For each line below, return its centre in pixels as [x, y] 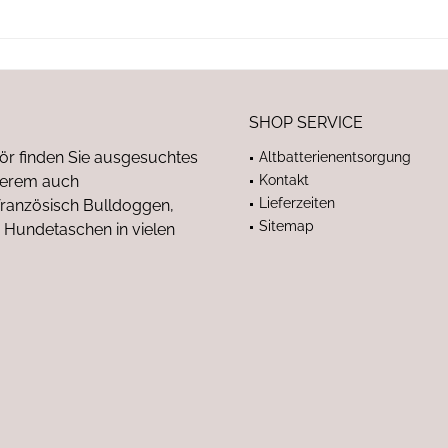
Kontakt [284, 180]
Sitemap [286, 226]
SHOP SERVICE [306, 122]
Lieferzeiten [297, 203]
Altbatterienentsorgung [335, 157]
